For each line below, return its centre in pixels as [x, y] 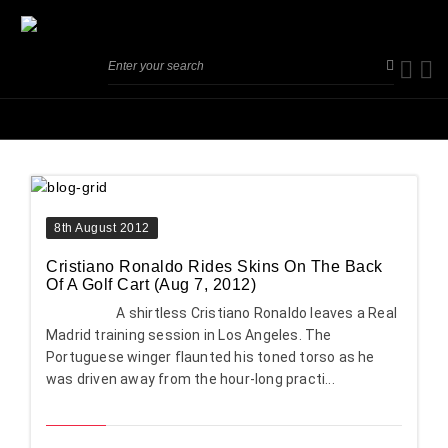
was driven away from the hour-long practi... [190, 379]
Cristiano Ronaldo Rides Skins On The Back [214, 267]
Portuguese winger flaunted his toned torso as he [210, 357]
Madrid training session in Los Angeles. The [189, 335]
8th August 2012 [102, 228]
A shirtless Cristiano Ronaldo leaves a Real [222, 313]
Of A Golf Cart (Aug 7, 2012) [151, 285]
